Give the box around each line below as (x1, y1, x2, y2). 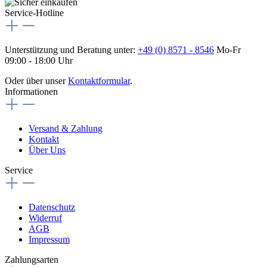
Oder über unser (5, 75, 68, 86)
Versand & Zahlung (29, 123, 103, 133)
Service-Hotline (5, 7, 64, 18)
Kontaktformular (68, 75, 130, 86)
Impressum (29, 234, 70, 244)
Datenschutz (29, 201, 75, 212)
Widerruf (29, 212, 62, 223)
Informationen (5, 86, 58, 97)
